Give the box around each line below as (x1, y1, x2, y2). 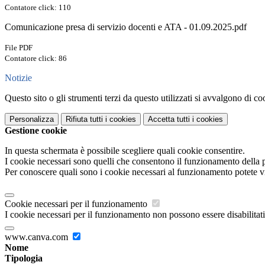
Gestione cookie (5, 125, 67, 136)
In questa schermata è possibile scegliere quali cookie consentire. (5, 146, 245, 156)
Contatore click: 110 (5, 3, 71, 12)
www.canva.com (5, 232, 70, 243)
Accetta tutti (148, 115, 190, 124)
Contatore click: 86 (5, 54, 67, 63)
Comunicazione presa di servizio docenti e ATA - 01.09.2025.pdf (5, 22, 247, 33)
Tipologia (5, 253, 43, 264)
